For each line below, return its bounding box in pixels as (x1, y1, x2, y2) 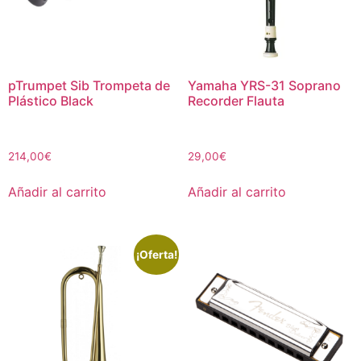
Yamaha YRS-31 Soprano (187, 77, 341, 93)
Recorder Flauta (187, 92, 284, 109)
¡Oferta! (135, 248, 177, 262)
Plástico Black (8, 92, 93, 109)
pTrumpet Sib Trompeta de (8, 77, 170, 93)
